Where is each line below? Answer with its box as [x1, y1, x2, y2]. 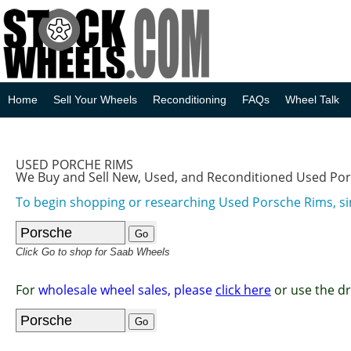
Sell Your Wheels [53, 93, 137, 106]
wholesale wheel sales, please [38, 281, 215, 299]
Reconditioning [153, 93, 226, 106]
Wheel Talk [285, 93, 339, 106]
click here [215, 281, 271, 299]
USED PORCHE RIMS [16, 156, 133, 173]
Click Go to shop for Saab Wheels [16, 246, 170, 258]
